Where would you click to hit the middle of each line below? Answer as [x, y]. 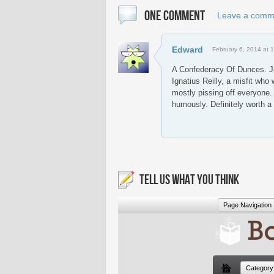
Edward [187, 50]
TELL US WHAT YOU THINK [189, 180]
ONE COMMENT [175, 16]
